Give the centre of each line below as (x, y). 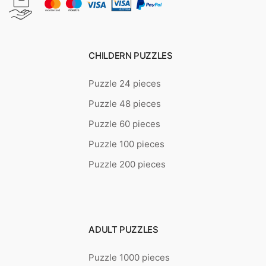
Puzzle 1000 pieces (129, 257)
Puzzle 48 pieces (125, 104)
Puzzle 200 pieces (127, 164)
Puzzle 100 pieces (127, 144)
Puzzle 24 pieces (125, 84)
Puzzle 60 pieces (125, 124)
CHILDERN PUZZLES (131, 56)
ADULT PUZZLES (123, 229)
